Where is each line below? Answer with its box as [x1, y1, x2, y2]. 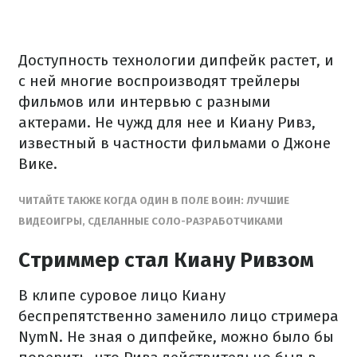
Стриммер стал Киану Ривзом [18, 248, 314, 273]
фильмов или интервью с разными [18, 92, 271, 111]
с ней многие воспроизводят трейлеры [18, 72, 300, 90]
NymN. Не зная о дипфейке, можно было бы [18, 328, 334, 346]
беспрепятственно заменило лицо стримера [18, 307, 339, 325]
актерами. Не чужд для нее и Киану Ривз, [18, 113, 316, 131]
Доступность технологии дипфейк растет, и [18, 51, 334, 69]
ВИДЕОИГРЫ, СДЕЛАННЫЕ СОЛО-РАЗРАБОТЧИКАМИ [18, 215, 283, 227]
